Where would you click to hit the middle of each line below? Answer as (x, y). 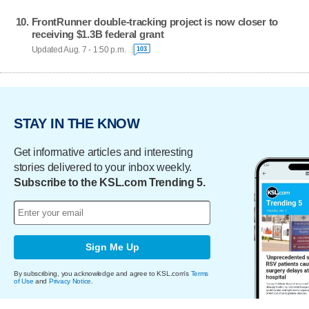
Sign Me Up (112, 247)
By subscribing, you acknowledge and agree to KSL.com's (102, 273)
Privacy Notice (70, 281)
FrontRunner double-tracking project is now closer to (155, 22)
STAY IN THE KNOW (77, 124)
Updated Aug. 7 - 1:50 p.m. (79, 49)
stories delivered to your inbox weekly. (103, 167)
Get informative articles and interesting (103, 152)
